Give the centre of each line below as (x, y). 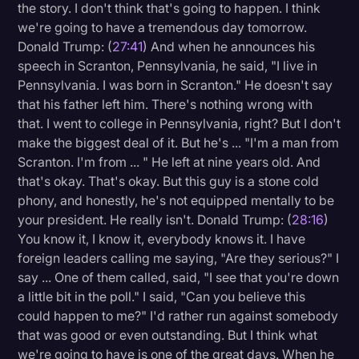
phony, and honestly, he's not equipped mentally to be (176, 201)
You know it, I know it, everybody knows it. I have (162, 239)
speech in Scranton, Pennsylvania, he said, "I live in (168, 66)
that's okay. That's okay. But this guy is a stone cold (169, 182)
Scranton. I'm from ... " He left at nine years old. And (169, 162)
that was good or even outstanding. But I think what (168, 335)
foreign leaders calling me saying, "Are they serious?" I (179, 258)
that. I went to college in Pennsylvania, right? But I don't (179, 124)
